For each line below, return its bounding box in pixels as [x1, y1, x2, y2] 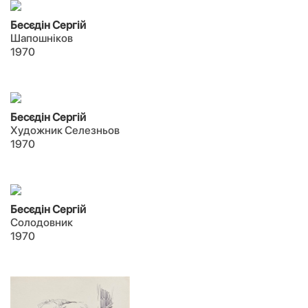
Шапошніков [10, 32, 73, 45]
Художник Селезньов [10, 124, 120, 137]
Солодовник [10, 216, 73, 229]
